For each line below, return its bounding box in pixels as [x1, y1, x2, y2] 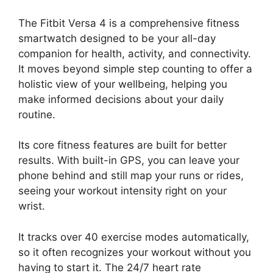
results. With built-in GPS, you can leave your [18, 154, 239, 166]
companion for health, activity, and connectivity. [18, 47, 251, 60]
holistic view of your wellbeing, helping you [18, 77, 227, 90]
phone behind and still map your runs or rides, [18, 169, 244, 182]
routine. [18, 108, 55, 121]
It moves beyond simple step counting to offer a [18, 62, 252, 75]
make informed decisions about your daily [18, 93, 224, 105]
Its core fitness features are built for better [18, 139, 227, 151]
